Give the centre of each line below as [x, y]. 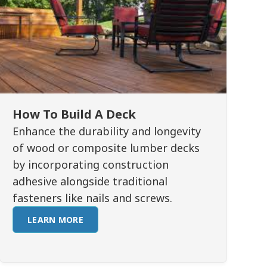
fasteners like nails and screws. [92, 198]
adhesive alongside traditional [90, 181]
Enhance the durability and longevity [106, 131]
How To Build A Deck [74, 114]
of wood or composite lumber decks [106, 148]
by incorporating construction [90, 164]
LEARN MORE [55, 220]
